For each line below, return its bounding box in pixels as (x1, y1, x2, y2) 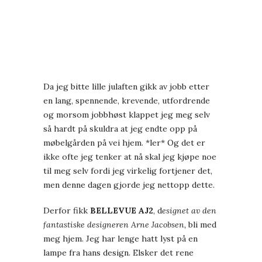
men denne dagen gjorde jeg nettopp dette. (43, 180, 215, 191)
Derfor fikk (43, 205, 90, 216)
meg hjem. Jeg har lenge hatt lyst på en (43, 233, 198, 244)
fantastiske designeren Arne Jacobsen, (43, 219, 186, 230)
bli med (186, 219, 216, 230)
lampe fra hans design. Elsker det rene (43, 247, 194, 258)
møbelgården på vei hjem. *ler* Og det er (43, 137, 205, 149)
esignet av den (162, 205, 216, 216)
